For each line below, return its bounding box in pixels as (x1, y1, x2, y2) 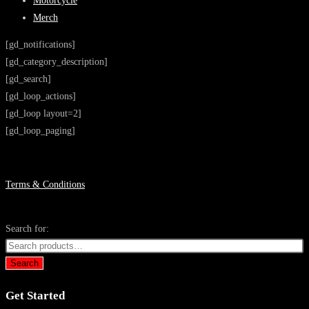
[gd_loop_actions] (6, 91, 76, 101)
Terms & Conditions (6, 179, 85, 190)
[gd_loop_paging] (6, 126, 75, 136)
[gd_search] (6, 74, 51, 84)
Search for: (6, 223, 49, 234)
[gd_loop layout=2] (6, 108, 81, 119)
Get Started (6, 288, 65, 302)
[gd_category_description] (6, 57, 108, 67)
